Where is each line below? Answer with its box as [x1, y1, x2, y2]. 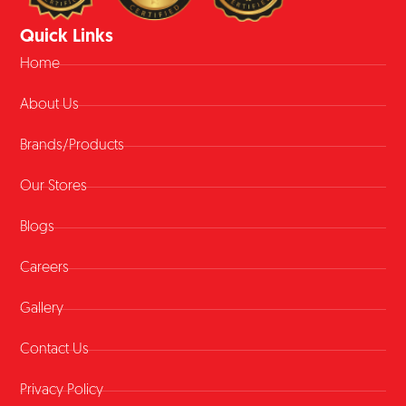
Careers [20, 261, 70, 276]
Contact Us [20, 343, 90, 358]
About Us [20, 98, 80, 113]
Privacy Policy [20, 383, 104, 399]
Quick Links [20, 28, 114, 47]
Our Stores [20, 179, 88, 195]
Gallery [20, 302, 64, 317]
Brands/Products [20, 139, 125, 154]
